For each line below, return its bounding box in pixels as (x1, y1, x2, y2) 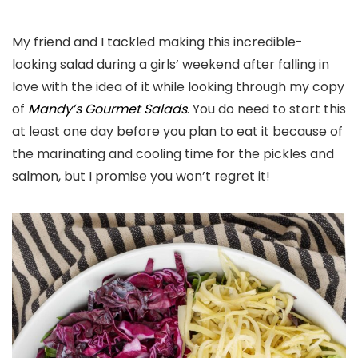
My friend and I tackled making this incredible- (12, 32, 303, 51)
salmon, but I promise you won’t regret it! (12, 166, 270, 185)
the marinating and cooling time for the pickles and (12, 144, 334, 163)
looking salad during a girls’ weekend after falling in (12, 54, 329, 74)
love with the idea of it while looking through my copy (12, 77, 344, 96)
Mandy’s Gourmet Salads (28, 99, 187, 118)
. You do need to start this (187, 99, 346, 118)
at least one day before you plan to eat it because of (12, 121, 343, 141)
